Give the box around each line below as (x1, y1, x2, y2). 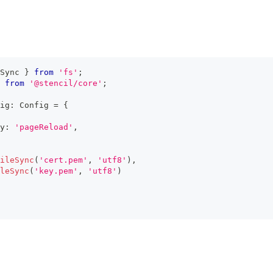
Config (19, 101, 49, 110)
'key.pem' (34, 166, 78, 175)
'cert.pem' (39, 155, 88, 165)
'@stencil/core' (29, 79, 102, 88)
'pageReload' (15, 122, 73, 132)
